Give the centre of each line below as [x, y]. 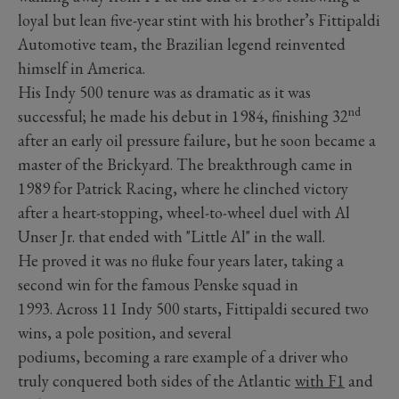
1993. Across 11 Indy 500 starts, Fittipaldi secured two [193, 308]
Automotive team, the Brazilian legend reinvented [182, 44]
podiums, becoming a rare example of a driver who [183, 356]
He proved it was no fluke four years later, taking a [181, 260]
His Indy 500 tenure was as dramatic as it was [164, 92]
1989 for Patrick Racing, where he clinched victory [183, 188]
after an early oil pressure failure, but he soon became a [197, 140]
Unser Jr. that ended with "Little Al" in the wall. [175, 236]
